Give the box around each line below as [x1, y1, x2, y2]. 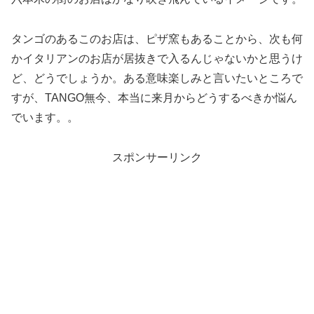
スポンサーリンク [112, 151, 202, 163]
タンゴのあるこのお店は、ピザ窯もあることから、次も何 [11, 32, 303, 45]
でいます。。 [11, 111, 78, 123]
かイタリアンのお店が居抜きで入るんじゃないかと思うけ [11, 52, 303, 64]
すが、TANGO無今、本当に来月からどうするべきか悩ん [11, 91, 297, 104]
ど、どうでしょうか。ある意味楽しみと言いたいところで [11, 71, 303, 84]
